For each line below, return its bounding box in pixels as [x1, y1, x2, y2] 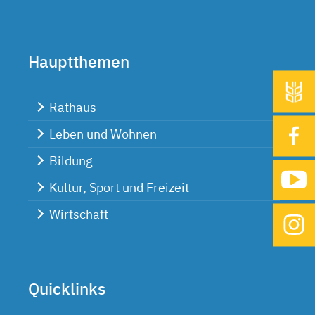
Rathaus [49, 99, 96, 116]
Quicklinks [28, 278, 105, 300]
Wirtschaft [49, 206, 108, 223]
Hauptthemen [28, 51, 129, 72]
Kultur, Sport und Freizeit [49, 179, 189, 196]
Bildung [49, 153, 93, 169]
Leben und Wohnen [49, 126, 157, 143]
